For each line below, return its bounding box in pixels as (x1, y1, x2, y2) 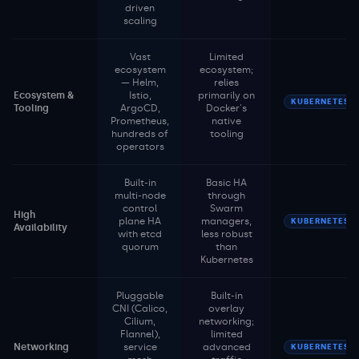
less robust (200, 228, 252, 240)
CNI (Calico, (112, 303, 167, 314)
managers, (201, 216, 252, 227)
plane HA (119, 216, 161, 227)
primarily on (198, 90, 255, 101)
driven (125, 2, 155, 14)
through (208, 190, 245, 201)
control (123, 203, 157, 214)
